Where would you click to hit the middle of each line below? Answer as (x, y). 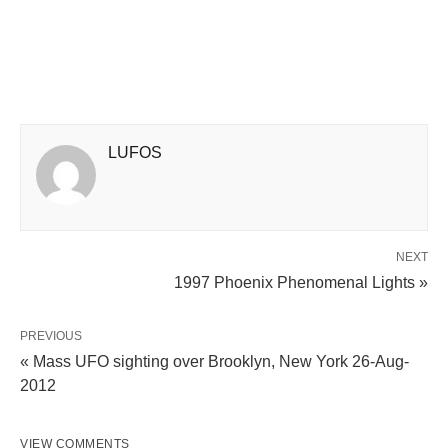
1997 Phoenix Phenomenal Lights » (301, 282)
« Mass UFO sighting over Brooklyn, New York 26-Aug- (214, 361)
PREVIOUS (51, 336)
